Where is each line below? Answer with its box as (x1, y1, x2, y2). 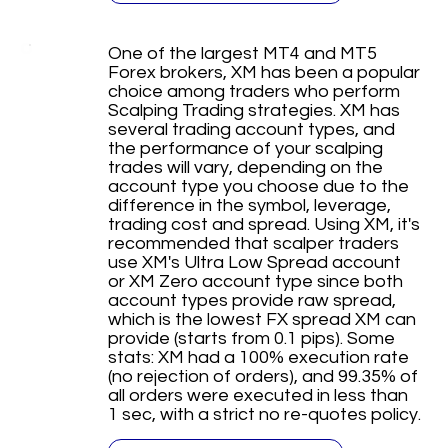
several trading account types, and (107, 120, 395, 140)
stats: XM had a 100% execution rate (107, 348, 409, 368)
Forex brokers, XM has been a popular (107, 63, 420, 83)
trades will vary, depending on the (107, 158, 383, 178)
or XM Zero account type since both (107, 272, 403, 292)
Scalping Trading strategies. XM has (107, 101, 400, 121)
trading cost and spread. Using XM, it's (107, 215, 420, 235)
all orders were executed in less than (107, 386, 408, 406)
